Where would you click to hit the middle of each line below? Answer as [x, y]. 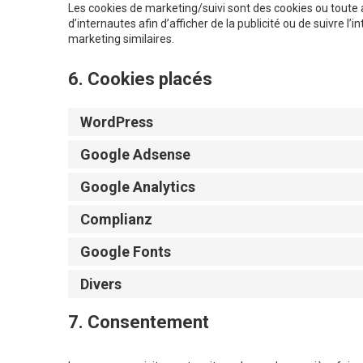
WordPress [117, 122]
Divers [101, 284]
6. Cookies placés [140, 79]
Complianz [116, 220]
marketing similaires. [121, 39]
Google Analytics [138, 187]
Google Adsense [135, 155]
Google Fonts [126, 252]
